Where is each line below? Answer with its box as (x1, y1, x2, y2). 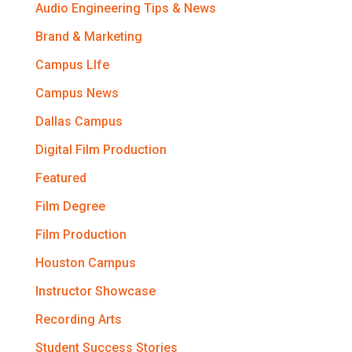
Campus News (35, 86, 119, 101)
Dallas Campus (35, 114, 123, 129)
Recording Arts (35, 312, 122, 327)
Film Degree (35, 199, 105, 214)
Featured (35, 170, 86, 185)
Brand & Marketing (35, 29, 142, 44)
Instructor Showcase (35, 284, 156, 299)
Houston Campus (35, 255, 136, 270)
